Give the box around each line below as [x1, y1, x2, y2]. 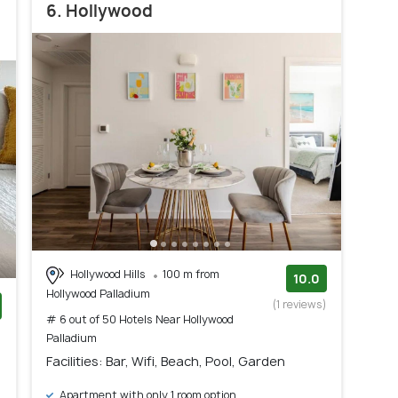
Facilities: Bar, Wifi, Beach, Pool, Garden [46, 352, 285, 370]
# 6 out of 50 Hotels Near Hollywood [46, 311, 234, 327]
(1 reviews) [273, 297, 327, 313]
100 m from [163, 267, 219, 283]
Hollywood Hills [68, 267, 148, 283]
